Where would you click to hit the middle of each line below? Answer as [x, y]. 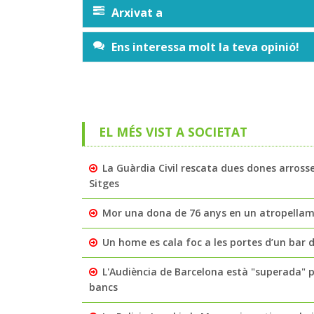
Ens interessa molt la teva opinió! [205, 47]
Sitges [104, 183]
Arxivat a [137, 12]
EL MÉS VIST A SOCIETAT [173, 131]
